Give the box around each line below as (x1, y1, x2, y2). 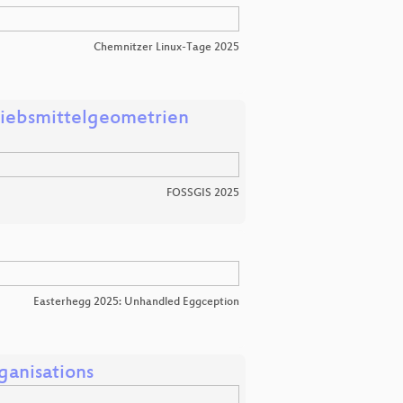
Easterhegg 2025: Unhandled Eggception (33, 295, 239, 309)
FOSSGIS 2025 (166, 187, 239, 201)
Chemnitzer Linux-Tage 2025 (94, 41, 239, 55)
